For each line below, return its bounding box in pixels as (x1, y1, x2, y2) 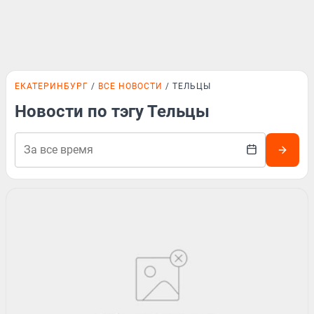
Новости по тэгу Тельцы (15, 102, 210, 121)
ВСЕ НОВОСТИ (98, 81, 163, 91)
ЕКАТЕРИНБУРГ (15, 81, 88, 91)
